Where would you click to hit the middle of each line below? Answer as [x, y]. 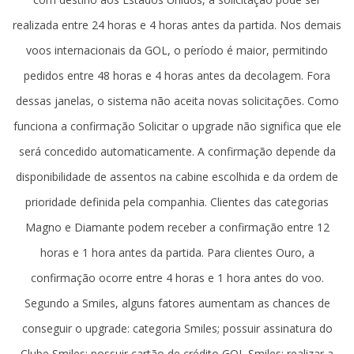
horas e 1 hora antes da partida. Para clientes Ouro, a [177, 252]
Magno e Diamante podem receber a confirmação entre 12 [177, 227]
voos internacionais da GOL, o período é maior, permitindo [177, 50]
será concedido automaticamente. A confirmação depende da [177, 151]
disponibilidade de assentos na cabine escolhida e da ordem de [177, 176]
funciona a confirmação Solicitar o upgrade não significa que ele [177, 126]
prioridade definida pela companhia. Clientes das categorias [177, 201]
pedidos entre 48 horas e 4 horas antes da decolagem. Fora [177, 75]
